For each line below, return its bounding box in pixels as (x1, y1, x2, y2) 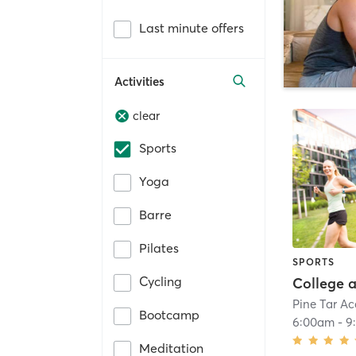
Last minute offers (139, 19, 244, 36)
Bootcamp (139, 307, 199, 323)
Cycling (139, 273, 182, 290)
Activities (114, 73, 164, 89)
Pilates (139, 240, 179, 257)
